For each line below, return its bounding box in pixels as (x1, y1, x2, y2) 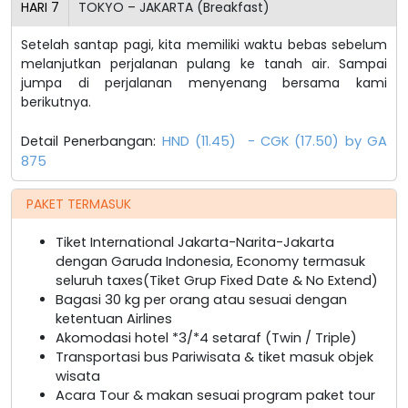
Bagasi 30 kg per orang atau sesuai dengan (56, 290, 347, 309)
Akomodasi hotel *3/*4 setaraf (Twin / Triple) (56, 328, 357, 347)
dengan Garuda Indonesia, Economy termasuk (56, 251, 365, 270)
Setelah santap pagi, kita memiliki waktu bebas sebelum (21, 35, 387, 54)
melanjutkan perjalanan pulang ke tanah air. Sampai (21, 54, 387, 73)
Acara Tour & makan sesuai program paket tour (56, 385, 375, 404)
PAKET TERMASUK (26, 194, 131, 213)
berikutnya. (21, 92, 91, 111)
